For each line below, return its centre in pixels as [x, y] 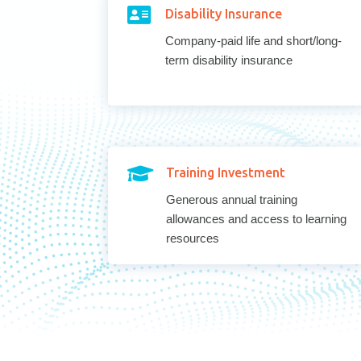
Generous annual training [231, 199]
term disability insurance [228, 60]
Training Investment [225, 172]
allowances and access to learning [256, 218]
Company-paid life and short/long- [253, 40]
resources [192, 238]
